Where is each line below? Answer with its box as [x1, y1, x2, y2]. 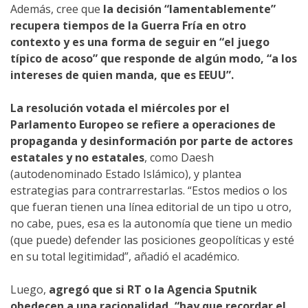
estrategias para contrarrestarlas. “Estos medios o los [10, 183, 287, 199]
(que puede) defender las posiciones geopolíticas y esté [10, 232, 294, 248]
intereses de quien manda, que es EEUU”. [10, 67, 234, 83]
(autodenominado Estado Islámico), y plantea [10, 166, 241, 182]
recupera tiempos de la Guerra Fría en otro [10, 18, 246, 34]
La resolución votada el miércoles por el [10, 100, 230, 116]
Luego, [10, 282, 49, 298]
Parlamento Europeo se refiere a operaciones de [10, 117, 276, 133]
